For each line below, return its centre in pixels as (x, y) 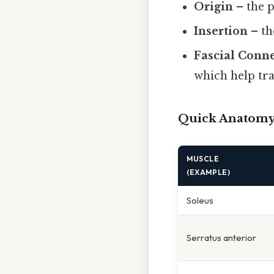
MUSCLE (203, 158)
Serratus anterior (221, 237)
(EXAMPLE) (209, 172)
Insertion (221, 31)
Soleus (200, 200)
